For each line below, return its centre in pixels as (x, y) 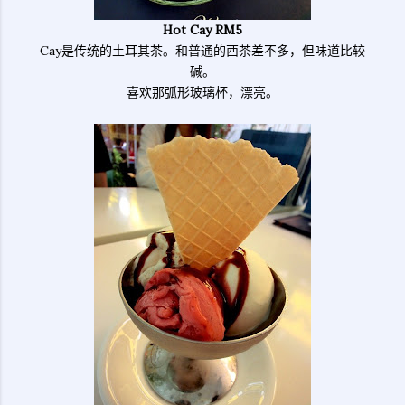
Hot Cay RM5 (202, 30)
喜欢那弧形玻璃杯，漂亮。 (202, 92)
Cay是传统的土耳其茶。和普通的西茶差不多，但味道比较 (202, 51)
